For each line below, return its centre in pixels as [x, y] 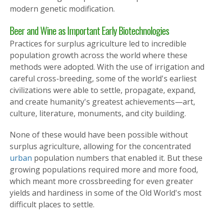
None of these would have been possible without [99, 135]
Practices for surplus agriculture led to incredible [98, 44]
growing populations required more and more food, [104, 170]
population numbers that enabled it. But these [117, 158]
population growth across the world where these [99, 55]
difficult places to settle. [52, 205]
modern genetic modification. [62, 9]
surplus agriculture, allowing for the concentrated [100, 147]
